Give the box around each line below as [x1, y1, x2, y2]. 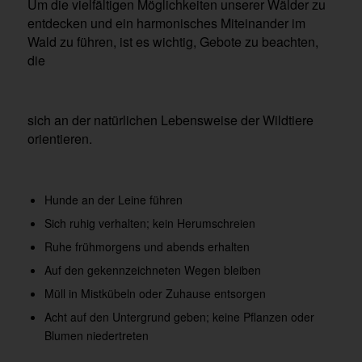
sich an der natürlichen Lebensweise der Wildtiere [27, 110, 314, 129]
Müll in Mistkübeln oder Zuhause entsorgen [44, 284, 266, 301]
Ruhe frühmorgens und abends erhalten [44, 238, 250, 255]
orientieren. [27, 128, 92, 148]
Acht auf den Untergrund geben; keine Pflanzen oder [44, 308, 314, 325]
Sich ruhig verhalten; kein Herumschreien [44, 214, 255, 231]
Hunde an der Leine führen [44, 191, 183, 208]
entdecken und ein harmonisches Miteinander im [27, 14, 305, 33]
